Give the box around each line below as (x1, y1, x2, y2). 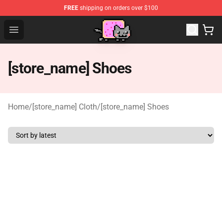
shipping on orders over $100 (78, 4, 158, 11)
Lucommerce (45, 18, 91, 28)
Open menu (13, 24, 54, 34)
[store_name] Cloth (32, 102, 97, 111)
